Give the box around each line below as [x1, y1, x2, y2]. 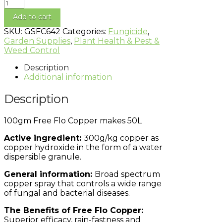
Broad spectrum [95, 169, 160, 179]
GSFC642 [24, 26, 60, 36]
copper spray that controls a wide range [4, 178, 162, 188]
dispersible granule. [4, 152, 81, 162]
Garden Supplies [4, 36, 70, 46]
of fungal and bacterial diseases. [4, 188, 130, 198]
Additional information [24, 72, 112, 82]
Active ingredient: [4, 133, 84, 143]
